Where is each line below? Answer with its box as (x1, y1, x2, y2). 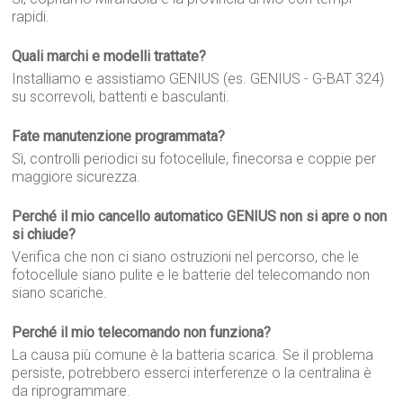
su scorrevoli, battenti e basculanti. (12, 88, 230, 106)
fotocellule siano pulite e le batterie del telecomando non (12, 266, 371, 284)
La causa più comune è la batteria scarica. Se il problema (12, 346, 374, 364)
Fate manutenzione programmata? (12, 128, 226, 146)
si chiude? (12, 226, 76, 244)
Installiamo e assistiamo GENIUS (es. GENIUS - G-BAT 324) (12, 70, 385, 88)
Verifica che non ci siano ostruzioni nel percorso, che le (12, 248, 360, 266)
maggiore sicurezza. (12, 168, 141, 186)
